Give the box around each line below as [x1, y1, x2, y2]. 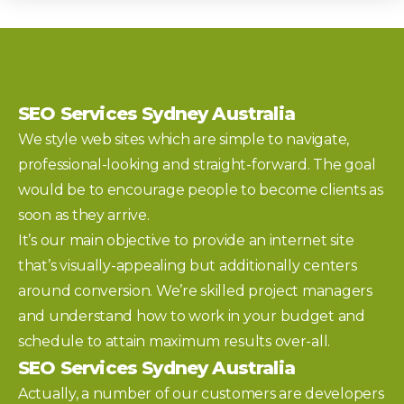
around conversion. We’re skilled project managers [18, 281, 372, 299]
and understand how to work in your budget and [18, 307, 365, 325]
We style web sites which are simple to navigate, [18, 130, 350, 148]
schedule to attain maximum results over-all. [18, 332, 331, 350]
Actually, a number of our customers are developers [18, 384, 384, 402]
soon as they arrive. [18, 206, 150, 224]
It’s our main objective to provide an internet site [18, 231, 354, 249]
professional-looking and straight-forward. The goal [18, 155, 376, 173]
